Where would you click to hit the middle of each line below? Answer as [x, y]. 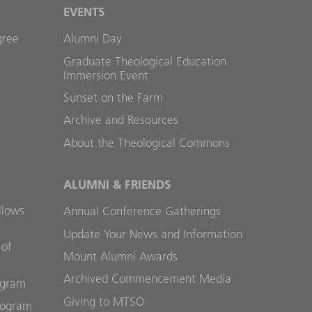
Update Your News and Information [153, 234]
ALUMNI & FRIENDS [117, 184]
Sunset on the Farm [113, 97]
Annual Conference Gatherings [142, 211]
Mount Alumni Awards [120, 256]
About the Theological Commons [147, 142]
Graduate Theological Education [145, 61]
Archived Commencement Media [147, 279]
